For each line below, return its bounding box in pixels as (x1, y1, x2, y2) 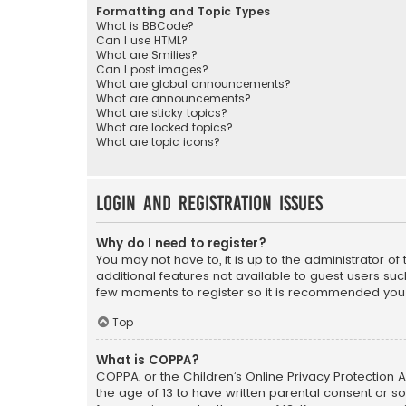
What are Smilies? (96, 46, 198, 63)
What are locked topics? (96, 119, 233, 135)
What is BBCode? (96, 17, 194, 34)
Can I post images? (96, 61, 208, 77)
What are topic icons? (96, 133, 220, 150)
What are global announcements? (96, 75, 291, 92)
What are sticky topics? (96, 104, 227, 121)
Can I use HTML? (96, 32, 188, 48)
